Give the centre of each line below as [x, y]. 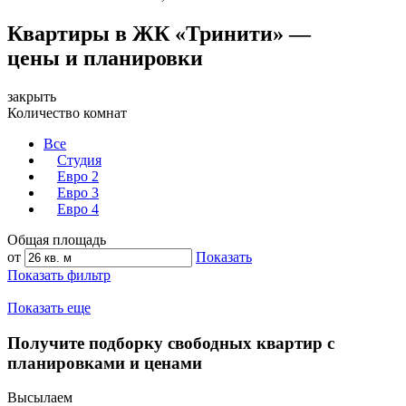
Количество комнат [67, 113]
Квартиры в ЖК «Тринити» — [159, 34]
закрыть [32, 97]
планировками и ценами [105, 362]
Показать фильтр [59, 275]
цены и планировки [105, 58]
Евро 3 [78, 193]
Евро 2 [78, 177]
